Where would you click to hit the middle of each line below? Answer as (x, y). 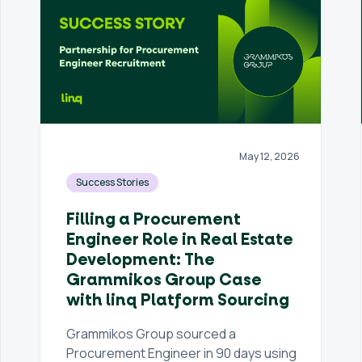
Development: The (141, 260)
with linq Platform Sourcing (178, 301)
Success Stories (113, 182)
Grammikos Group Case (164, 280)
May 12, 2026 (270, 156)
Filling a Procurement (154, 220)
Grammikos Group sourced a (152, 334)
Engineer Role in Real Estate (180, 240)
